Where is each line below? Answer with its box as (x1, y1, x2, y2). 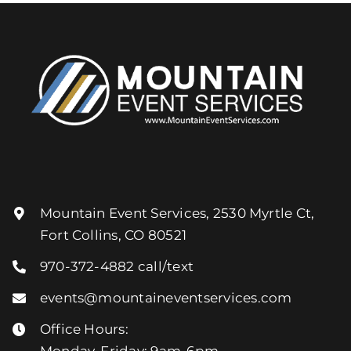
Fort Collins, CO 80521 (39, 227, 187, 244)
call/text (134, 259, 194, 275)
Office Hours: (39, 320, 128, 337)
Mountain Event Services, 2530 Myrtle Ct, (39, 205, 315, 222)
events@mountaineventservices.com (39, 290, 292, 306)
